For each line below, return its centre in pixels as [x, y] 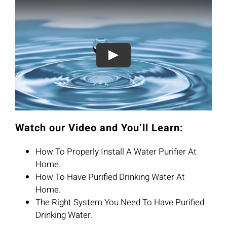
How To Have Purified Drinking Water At [110, 177]
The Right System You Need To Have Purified [120, 203]
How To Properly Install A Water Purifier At [116, 152]
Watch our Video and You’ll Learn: [99, 128]
